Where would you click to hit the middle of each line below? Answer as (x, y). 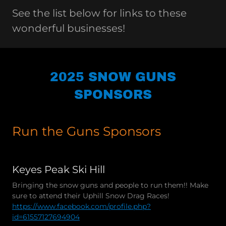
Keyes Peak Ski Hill (59, 169)
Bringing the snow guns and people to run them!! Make (110, 185)
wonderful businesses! (69, 28)
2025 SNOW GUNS (113, 77)
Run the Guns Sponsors (87, 131)
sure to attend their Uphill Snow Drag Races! (91, 195)
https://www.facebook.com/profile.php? (81, 206)
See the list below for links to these (99, 13)
